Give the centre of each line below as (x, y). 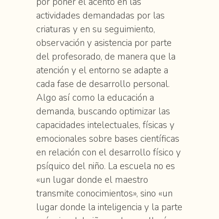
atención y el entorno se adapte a (102, 70)
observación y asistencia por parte (104, 43)
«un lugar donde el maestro (92, 180)
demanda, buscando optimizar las (103, 111)
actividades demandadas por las (100, 16)
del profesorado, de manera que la (106, 57)
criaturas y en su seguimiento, (96, 29)
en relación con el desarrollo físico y (109, 153)
